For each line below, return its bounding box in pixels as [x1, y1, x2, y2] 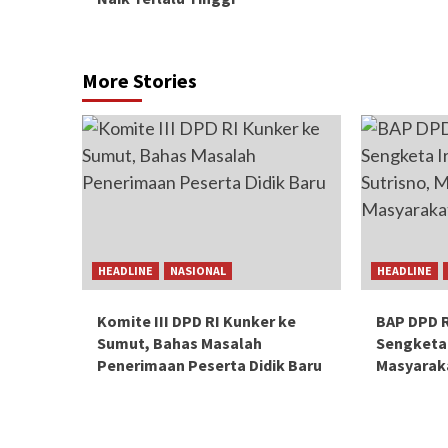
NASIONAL [170, 262, 226, 278]
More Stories [82, 67, 197, 93]
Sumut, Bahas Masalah [97, 332, 262, 353]
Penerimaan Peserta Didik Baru [97, 354, 322, 375]
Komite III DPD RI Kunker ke [97, 310, 296, 331]
